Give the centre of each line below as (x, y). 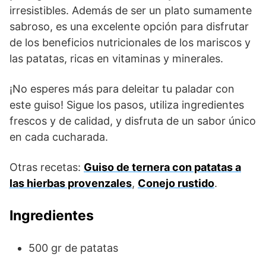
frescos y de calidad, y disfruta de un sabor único (133, 121)
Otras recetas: (47, 167)
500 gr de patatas (73, 248)
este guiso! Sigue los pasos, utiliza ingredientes (127, 105)
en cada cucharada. (59, 137)
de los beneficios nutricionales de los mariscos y (130, 43)
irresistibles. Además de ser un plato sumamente (131, 11)
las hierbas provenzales (71, 183)
